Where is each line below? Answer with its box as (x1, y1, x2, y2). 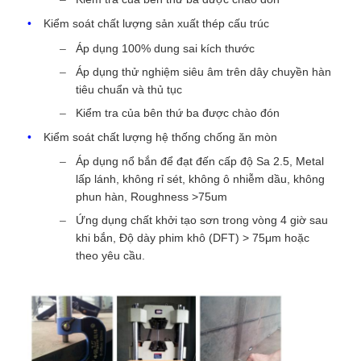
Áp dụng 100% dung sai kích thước (76, 41, 255, 55)
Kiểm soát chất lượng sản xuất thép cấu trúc (44, 17, 270, 31)
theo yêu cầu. (76, 249, 146, 263)
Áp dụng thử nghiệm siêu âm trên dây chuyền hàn (76, 64, 332, 78)
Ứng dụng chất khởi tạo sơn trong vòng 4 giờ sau (76, 214, 329, 227)
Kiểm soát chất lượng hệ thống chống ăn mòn (44, 131, 278, 144)
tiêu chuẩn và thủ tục (76, 82, 183, 96)
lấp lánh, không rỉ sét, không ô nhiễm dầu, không (76, 172, 326, 186)
